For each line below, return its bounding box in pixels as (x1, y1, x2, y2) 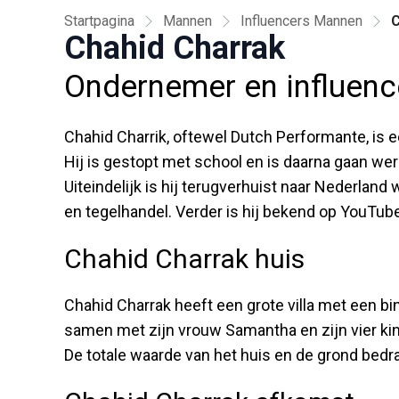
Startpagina (64, 12, 134, 29)
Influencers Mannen (240, 12, 362, 29)
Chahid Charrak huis (64, 242, 305, 274)
